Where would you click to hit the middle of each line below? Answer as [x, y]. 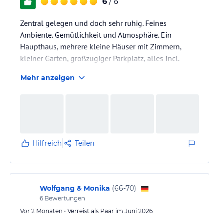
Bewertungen [64, 198]
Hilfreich [47, 143]
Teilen [85, 143]
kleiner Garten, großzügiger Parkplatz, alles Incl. [100, 58]
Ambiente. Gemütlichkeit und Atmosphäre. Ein [96, 34]
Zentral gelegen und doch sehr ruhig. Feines [93, 23]
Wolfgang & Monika [75, 188]
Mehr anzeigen [48, 77]
